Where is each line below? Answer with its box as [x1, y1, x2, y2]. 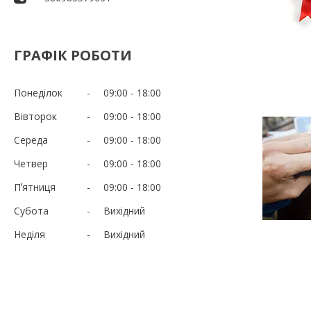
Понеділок [14, 85, 62, 99]
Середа [14, 133, 48, 146]
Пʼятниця [14, 180, 56, 194]
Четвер [14, 156, 48, 170]
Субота [14, 203, 49, 217]
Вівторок [14, 109, 57, 123]
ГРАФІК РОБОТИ [14, 45, 132, 65]
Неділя [14, 227, 45, 241]
